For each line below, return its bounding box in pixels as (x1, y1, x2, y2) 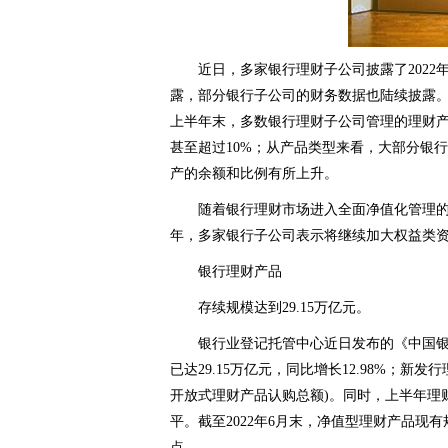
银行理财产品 (197, 264, 282, 279)
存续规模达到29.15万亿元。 (197, 300, 370, 315)
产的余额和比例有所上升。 (169, 166, 338, 181)
